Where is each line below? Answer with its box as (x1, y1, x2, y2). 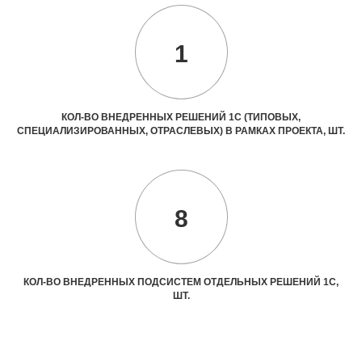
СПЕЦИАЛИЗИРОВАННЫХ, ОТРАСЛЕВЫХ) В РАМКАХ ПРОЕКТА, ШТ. (17, 125, 345, 137)
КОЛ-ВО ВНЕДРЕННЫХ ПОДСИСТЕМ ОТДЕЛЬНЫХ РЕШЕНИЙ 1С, (23, 276, 339, 288)
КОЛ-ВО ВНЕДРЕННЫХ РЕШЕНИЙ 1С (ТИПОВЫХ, (61, 112, 301, 123)
